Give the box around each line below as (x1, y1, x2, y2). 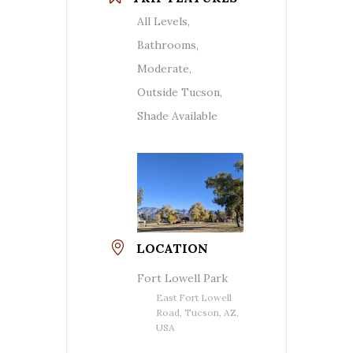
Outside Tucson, (137, 84, 222, 99)
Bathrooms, (137, 37, 199, 52)
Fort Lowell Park (137, 271, 228, 286)
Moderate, (137, 61, 191, 76)
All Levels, (137, 13, 190, 28)
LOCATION (136, 240, 208, 257)
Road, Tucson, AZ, (156, 307, 239, 319)
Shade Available (137, 108, 217, 123)
